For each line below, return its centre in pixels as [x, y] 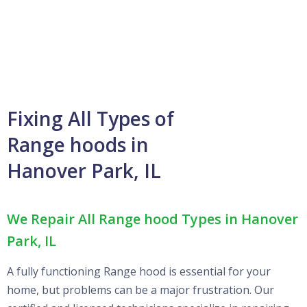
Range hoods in [78, 144]
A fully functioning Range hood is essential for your [139, 271]
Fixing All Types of [90, 118]
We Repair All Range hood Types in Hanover [152, 219]
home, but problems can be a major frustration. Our [140, 290]
